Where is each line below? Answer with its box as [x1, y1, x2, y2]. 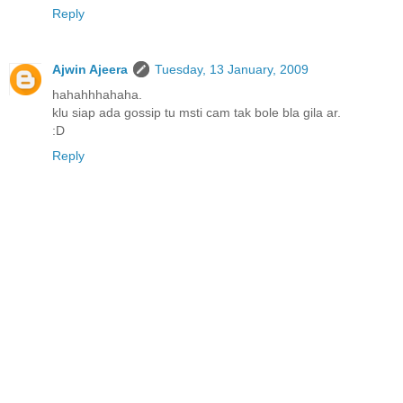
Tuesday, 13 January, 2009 [155, 62, 309, 77]
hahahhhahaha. [52, 87, 142, 103]
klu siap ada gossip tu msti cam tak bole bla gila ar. [52, 105, 341, 121]
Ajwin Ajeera [52, 62, 128, 77]
